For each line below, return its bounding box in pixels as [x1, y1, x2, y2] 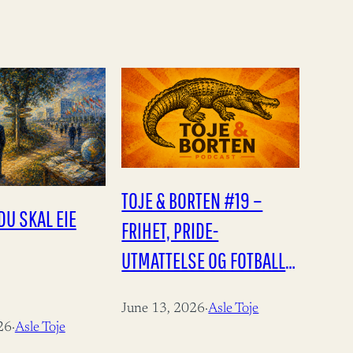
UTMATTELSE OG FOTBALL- [121, 246, 292, 273]
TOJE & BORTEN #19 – [121, 186, 263, 214]
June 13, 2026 [121, 302, 206, 317]
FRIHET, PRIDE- [121, 216, 219, 243]
